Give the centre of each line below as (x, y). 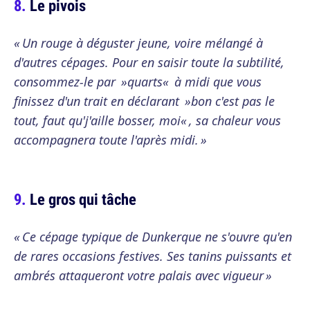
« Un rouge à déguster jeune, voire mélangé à (138, 43)
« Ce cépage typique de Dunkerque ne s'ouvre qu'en (153, 237)
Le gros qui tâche (83, 199)
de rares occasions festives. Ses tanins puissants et (153, 256)
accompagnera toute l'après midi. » (110, 140)
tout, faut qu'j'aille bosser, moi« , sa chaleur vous (147, 120)
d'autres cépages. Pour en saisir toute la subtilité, (149, 62)
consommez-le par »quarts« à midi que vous (138, 82)
